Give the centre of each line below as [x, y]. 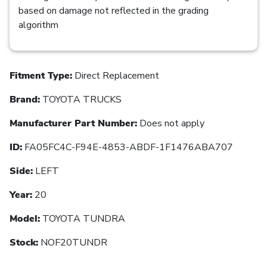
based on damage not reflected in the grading [114, 10]
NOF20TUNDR [73, 242]
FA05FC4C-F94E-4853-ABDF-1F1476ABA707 [128, 147]
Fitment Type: [41, 75]
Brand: [25, 99]
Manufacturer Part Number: [73, 123]
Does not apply [171, 123]
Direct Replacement [116, 75]
